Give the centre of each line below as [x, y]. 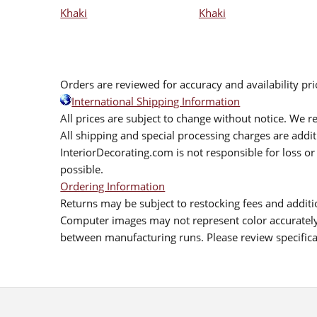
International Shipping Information [156, 101]
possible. [82, 169]
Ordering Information [113, 186]
